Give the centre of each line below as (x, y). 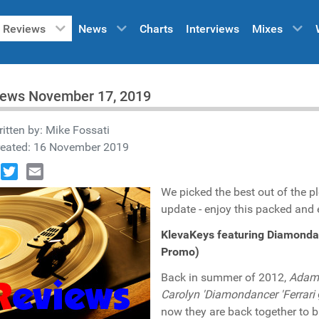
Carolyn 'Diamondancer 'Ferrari (238, 294)
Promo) (180, 252)
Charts (156, 29)
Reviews (24, 29)
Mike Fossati (78, 130)
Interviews (213, 29)
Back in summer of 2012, (225, 277)
